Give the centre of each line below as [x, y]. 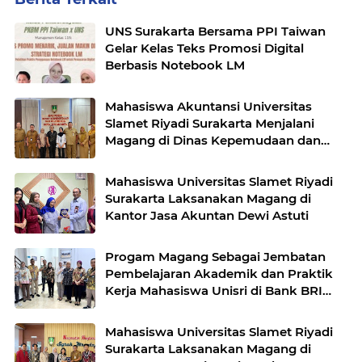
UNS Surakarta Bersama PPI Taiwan [215, 32]
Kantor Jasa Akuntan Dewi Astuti [207, 216]
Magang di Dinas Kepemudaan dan [213, 141]
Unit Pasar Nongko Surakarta [195, 308]
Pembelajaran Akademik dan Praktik [219, 274]
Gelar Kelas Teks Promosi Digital [204, 48]
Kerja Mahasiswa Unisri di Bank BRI [158, 291]
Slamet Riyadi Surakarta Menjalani [210, 124]
